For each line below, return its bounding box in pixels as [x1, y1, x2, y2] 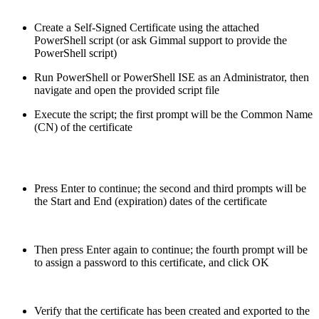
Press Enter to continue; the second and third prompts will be [34, 182, 306, 195]
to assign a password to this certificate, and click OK [34, 256, 269, 269]
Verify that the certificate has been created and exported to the [34, 305, 310, 318]
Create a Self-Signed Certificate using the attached [34, 21, 259, 34]
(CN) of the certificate [34, 121, 132, 134]
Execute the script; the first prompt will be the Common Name [34, 108, 313, 121]
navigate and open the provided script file [34, 84, 219, 97]
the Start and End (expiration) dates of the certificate [34, 195, 267, 208]
